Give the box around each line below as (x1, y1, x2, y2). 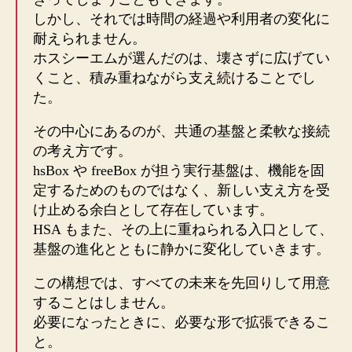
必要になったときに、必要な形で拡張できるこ (33, 314, 330, 331)
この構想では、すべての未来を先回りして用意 (33, 275, 330, 291)
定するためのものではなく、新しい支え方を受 (33, 182, 330, 199)
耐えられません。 (33, 31, 146, 47)
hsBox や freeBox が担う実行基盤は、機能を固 (33, 163, 324, 179)
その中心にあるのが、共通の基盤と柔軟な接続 (33, 123, 330, 140)
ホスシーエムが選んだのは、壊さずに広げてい (33, 50, 330, 67)
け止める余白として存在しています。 (33, 202, 273, 218)
